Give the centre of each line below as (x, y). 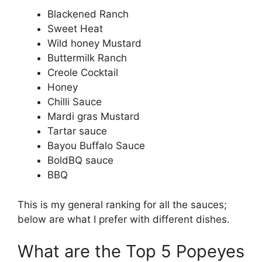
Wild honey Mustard (94, 43)
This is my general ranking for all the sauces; (122, 204)
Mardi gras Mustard (94, 116)
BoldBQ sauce (80, 160)
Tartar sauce (77, 131)
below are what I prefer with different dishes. (124, 219)
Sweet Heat (75, 29)
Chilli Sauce (75, 102)
